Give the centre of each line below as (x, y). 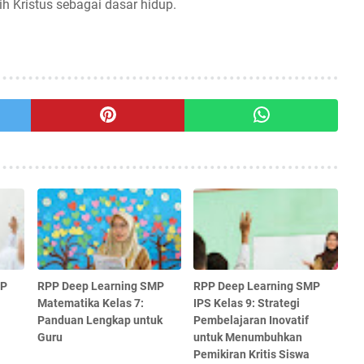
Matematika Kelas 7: (90, 303)
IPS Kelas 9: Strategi (247, 303)
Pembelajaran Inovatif (251, 320)
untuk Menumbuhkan (248, 337)
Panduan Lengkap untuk (100, 320)
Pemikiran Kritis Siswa (252, 354)
